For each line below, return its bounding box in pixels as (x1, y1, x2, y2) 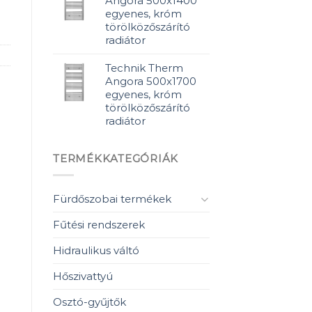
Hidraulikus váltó (53, 243, 139, 257)
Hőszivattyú (53, 269, 113, 283)
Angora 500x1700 (105, 75, 196, 88)
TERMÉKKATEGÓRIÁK (53, 151, 179, 165)
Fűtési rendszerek (53, 217, 145, 231)
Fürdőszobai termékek (53, 192, 171, 205)
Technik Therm (105, 61, 183, 75)
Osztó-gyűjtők (53, 295, 126, 309)
